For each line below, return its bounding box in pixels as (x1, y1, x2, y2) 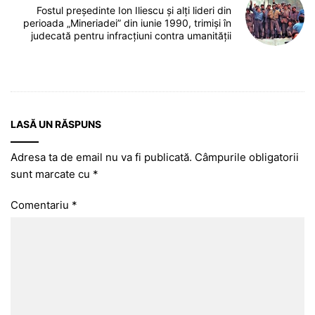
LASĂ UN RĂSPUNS (11, 118, 101, 130)
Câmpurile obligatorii (195, 150, 299, 164)
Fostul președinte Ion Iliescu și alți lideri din (37, 4, 232, 17)
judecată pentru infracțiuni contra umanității (31, 30, 232, 42)
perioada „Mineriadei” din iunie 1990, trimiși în (23, 17, 232, 30)
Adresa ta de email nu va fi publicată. (11, 150, 192, 164)
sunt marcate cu (11, 167, 93, 181)
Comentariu (11, 198, 72, 212)
